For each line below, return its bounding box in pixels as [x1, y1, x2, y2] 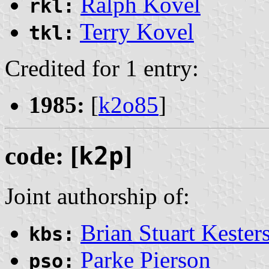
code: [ [5, 142, 79, 171]
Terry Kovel [80, 19, 194, 45]
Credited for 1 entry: [5, 55, 199, 82]
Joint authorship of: [5, 183, 190, 210]
